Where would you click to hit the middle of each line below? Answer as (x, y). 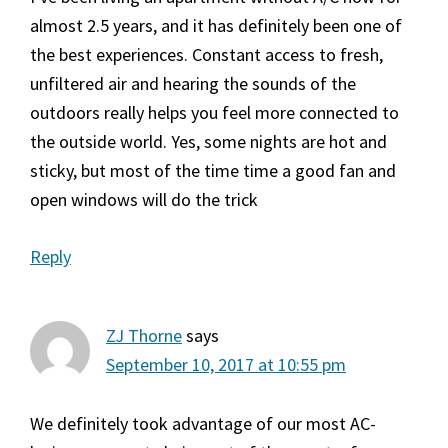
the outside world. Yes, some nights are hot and (208, 142)
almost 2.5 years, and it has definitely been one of (216, 26)
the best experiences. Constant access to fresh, (206, 55)
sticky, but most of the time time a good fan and (213, 171)
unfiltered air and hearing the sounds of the (193, 84)
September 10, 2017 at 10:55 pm (226, 365)
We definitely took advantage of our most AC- (203, 424)
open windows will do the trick (144, 200)
